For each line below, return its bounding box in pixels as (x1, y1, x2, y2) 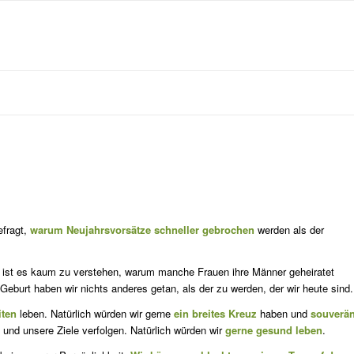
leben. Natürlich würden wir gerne (17, 306, 174, 322)
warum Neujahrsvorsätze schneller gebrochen (30, 222, 254, 238)
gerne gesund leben (225, 322, 322, 338)
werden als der (254, 222, 324, 238)
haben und (257, 306, 311, 322)
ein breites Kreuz (174, 306, 257, 322)
